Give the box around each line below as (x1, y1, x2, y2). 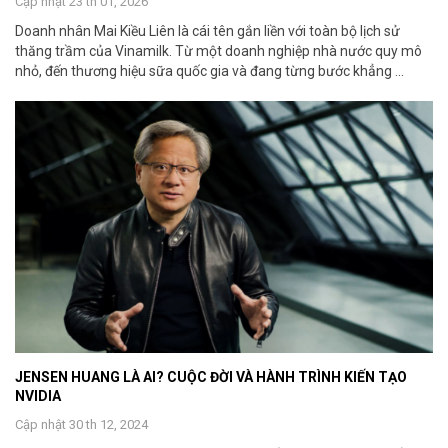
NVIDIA (15, 387, 61, 404)
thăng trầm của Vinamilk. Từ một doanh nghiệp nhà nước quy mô (15, 43, 422, 60)
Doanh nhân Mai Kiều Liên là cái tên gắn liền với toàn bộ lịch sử (15, 23, 400, 40)
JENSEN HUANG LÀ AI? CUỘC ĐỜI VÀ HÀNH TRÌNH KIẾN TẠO (15, 368, 407, 385)
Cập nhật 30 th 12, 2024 (15, 416, 148, 432)
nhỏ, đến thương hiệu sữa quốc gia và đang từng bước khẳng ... (15, 63, 404, 80)
